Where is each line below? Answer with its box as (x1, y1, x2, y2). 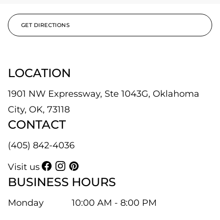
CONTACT (8, 117, 66, 132)
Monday (8, 197, 44, 208)
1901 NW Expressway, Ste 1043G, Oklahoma (8, 88, 199, 99)
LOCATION (8, 66, 71, 80)
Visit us (8, 162, 40, 172)
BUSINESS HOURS (8, 175, 116, 189)
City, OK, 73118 (8, 104, 70, 115)
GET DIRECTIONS (21, 22, 70, 28)
